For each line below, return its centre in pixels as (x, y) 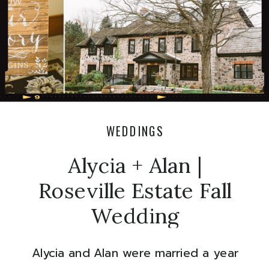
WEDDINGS (135, 131)
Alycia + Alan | (135, 166)
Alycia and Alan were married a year (135, 253)
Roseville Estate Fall (135, 191)
